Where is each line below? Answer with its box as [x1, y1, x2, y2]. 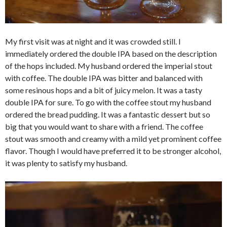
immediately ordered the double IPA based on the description [5, 48, 217, 58]
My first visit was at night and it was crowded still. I [5, 36, 181, 46]
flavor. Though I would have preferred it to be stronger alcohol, [5, 145, 221, 156]
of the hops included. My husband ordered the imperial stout [5, 60, 212, 70]
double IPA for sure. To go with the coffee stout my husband [5, 97, 211, 107]
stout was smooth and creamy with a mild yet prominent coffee [5, 133, 221, 143]
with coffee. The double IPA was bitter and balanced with [5, 72, 203, 83]
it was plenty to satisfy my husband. [5, 158, 127, 168]
